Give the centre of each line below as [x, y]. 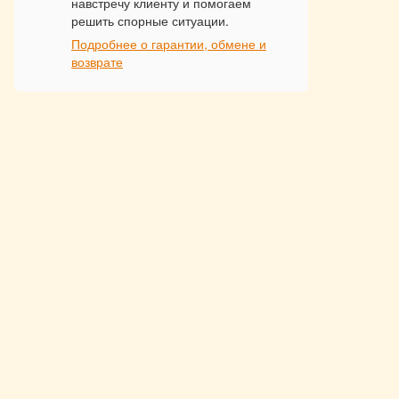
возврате [97, 61]
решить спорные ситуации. [150, 20]
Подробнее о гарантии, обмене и [169, 44]
